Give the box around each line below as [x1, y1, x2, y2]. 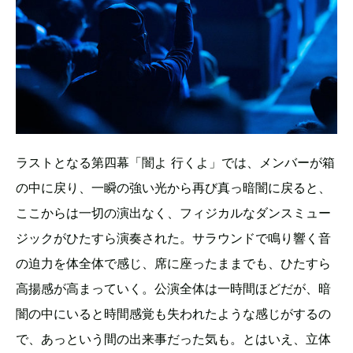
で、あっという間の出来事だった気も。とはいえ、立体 [16, 331, 331, 347]
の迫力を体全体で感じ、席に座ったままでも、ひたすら [16, 255, 331, 272]
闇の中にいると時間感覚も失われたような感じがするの [16, 306, 331, 322]
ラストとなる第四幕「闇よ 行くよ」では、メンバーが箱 [16, 154, 335, 171]
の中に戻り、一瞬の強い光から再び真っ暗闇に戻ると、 [16, 180, 331, 196]
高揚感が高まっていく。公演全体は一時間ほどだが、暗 [16, 281, 331, 297]
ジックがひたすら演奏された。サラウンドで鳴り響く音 [16, 230, 331, 247]
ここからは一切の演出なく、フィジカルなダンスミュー [16, 205, 331, 221]
